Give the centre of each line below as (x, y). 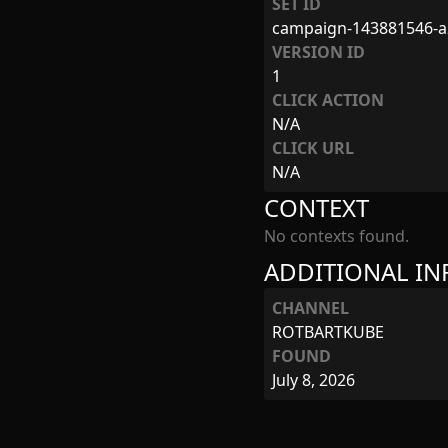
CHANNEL (310, 308)
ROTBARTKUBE (328, 332)
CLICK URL (313, 148)
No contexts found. (336, 236)
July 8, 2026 (313, 380)
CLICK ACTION (328, 100)
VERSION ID (318, 52)
